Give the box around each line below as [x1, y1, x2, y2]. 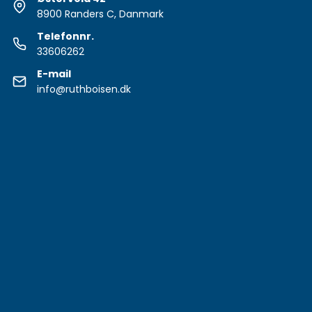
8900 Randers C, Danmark [36, 6, 164, 21]
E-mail [36, 66, 71, 81]
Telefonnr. [36, 29, 94, 43]
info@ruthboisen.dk [36, 81, 131, 96]
